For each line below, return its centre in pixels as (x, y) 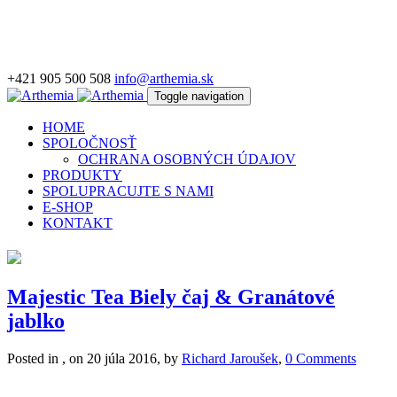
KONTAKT (78, 223)
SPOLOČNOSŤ (90, 143)
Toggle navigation (199, 96)
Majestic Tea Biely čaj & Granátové (171, 297)
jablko (36, 321)
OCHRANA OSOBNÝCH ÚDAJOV (187, 159)
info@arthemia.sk (164, 78)
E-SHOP (68, 207)
